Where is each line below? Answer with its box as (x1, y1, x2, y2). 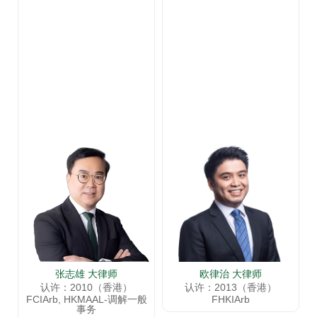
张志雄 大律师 (55, 268, 117, 280)
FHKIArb (212, 294, 250, 306)
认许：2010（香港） (40, 282, 132, 294)
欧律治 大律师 (200, 268, 262, 280)
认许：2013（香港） (185, 282, 277, 294)
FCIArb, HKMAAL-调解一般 (25, 294, 147, 306)
